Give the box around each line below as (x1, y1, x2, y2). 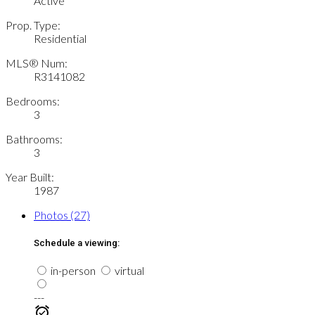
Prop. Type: (6, 18, 60, 32)
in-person (49, 263, 96, 277)
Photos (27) (34, 208, 90, 222)
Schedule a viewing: (34, 237, 120, 248)
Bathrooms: (6, 132, 63, 146)
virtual (112, 263, 144, 277)
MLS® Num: (6, 56, 67, 70)
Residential (34, 32, 86, 46)
